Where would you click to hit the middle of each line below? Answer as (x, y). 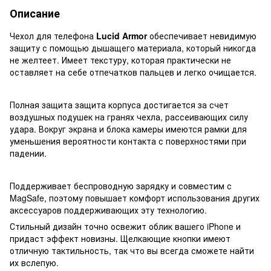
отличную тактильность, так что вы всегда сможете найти (132, 250)
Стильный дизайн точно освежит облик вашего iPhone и (125, 226)
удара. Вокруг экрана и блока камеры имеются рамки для (128, 129)
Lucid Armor (122, 35)
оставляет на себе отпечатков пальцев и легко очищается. (133, 72)
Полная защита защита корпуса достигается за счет (119, 104)
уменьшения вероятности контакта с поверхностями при (128, 141)
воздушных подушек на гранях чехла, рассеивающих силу (129, 116)
